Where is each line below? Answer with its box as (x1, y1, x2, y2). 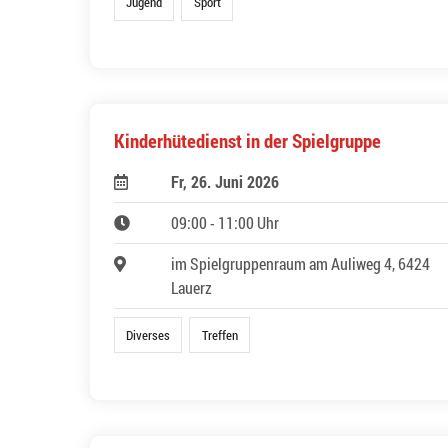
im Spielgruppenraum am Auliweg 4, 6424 (170, 252, 430, 274)
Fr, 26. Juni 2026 (170, 170, 279, 192)
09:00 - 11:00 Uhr (170, 211, 279, 233)
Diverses (126, 326, 171, 343)
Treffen (201, 326, 238, 343)
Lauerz (170, 276, 212, 298)
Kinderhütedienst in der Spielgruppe (114, 127, 381, 153)
